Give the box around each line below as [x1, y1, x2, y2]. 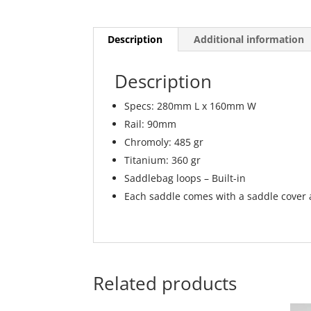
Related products [93, 270, 237, 296]
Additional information [194, 32, 305, 46]
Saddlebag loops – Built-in [124, 171, 246, 185]
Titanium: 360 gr [124, 153, 201, 167]
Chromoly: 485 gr [124, 135, 204, 149]
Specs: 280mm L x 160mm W [124, 99, 257, 112]
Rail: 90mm [124, 117, 177, 131]
